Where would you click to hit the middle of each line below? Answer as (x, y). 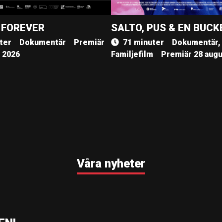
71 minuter (143, 42)
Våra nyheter (111, 164)
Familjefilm (132, 54)
